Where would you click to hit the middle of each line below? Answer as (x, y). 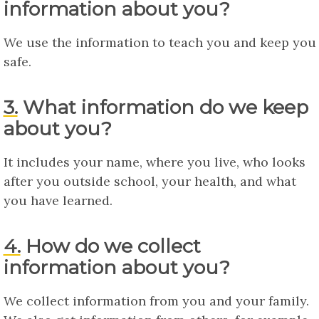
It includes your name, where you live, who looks (154, 162)
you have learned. (58, 200)
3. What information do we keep (10, 107)
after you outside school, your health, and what (150, 181)
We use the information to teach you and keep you (159, 42)
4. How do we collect (12, 246)
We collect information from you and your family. (156, 300)
